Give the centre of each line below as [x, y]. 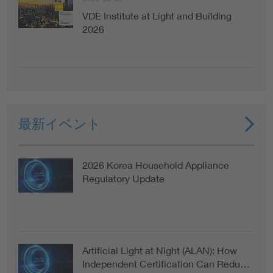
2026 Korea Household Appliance [156, 165]
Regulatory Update [123, 179]
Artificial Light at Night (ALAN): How [160, 250]
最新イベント [60, 124]
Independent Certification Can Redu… [166, 264]
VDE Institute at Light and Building [157, 16]
